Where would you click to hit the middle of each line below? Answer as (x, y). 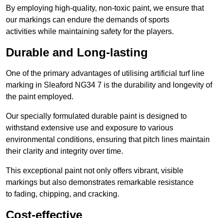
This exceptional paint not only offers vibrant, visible (95, 171)
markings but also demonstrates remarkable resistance (100, 182)
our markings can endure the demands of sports (88, 20)
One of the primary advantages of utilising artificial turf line (105, 73)
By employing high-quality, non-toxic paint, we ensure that (105, 8)
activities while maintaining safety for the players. (90, 32)
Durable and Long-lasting (77, 53)
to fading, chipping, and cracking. (63, 194)
